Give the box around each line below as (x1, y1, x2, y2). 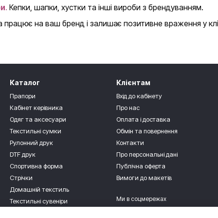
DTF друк (10, 150, 36, 159)
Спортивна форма (10, 162, 63, 170)
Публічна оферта (116, 162, 165, 170)
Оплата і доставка (116, 115, 170, 124)
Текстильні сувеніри (10, 197, 68, 205)
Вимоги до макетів (116, 174, 172, 182)
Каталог (10, 78, 40, 87)
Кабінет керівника (10, 104, 63, 112)
